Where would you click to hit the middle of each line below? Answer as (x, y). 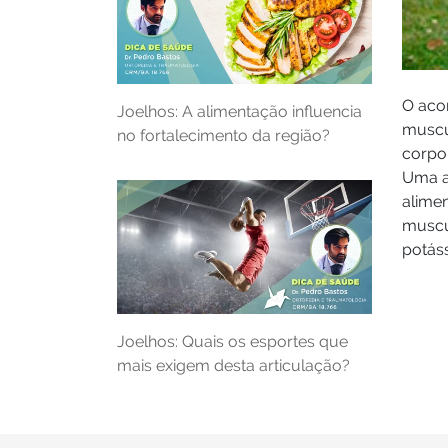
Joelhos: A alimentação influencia (239, 112)
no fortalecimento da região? (223, 136)
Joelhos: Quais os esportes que (232, 341)
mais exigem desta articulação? (233, 365)
